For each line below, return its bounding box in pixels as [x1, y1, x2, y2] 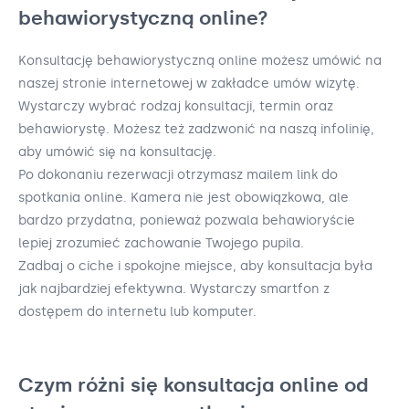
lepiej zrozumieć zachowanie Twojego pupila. [18, 235, 304, 251]
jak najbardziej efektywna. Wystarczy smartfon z [18, 280, 330, 297]
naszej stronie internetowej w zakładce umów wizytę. [18, 75, 360, 91]
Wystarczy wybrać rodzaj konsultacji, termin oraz [18, 98, 333, 114]
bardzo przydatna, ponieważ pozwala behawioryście [18, 212, 355, 228]
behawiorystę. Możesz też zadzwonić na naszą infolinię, [18, 121, 374, 137]
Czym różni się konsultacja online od [18, 372, 368, 396]
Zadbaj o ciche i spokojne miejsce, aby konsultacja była [18, 257, 372, 274]
